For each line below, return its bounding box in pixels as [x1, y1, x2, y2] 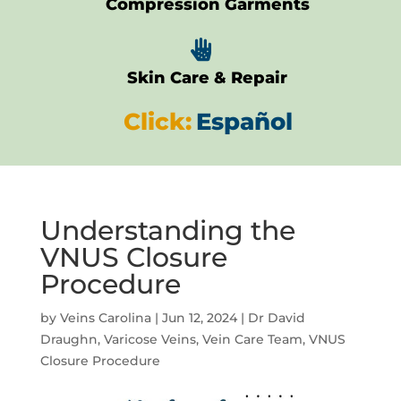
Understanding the [39, 214, 295, 248]
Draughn [39, 331, 98, 348]
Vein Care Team [201, 331, 303, 348]
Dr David [247, 310, 305, 327]
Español [196, 107, 293, 137]
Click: [124, 107, 192, 137]
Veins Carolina [59, 310, 151, 327]
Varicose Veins [103, 331, 196, 348]
